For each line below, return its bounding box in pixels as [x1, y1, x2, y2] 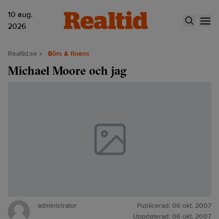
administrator [38, 201, 77, 210]
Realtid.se [8, 49, 37, 58]
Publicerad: [137, 201, 172, 210]
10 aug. [8, 10, 33, 20]
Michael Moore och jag [8, 63, 127, 78]
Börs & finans [48, 49, 89, 58]
